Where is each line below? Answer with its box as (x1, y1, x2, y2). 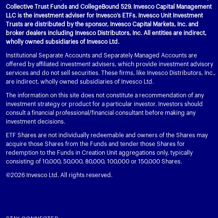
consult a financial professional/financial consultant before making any (6, 110, 196, 116)
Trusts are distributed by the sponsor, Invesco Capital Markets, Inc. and (6, 21, 199, 28)
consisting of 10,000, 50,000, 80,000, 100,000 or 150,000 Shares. (6, 159, 182, 165)
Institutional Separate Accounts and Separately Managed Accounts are (6, 53, 197, 59)
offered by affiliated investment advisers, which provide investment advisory (6, 61, 213, 68)
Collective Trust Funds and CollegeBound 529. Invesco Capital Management (6, 4, 212, 10)
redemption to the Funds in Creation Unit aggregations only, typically (6, 150, 193, 156)
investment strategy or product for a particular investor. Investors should (6, 101, 203, 108)
